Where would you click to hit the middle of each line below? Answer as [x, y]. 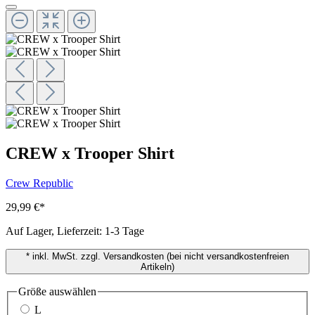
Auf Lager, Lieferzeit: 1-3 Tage [75, 231]
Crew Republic [39, 183]
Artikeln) [157, 266]
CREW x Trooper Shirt [90, 154]
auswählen [71, 291]
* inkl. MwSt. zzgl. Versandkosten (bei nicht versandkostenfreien [157, 256]
